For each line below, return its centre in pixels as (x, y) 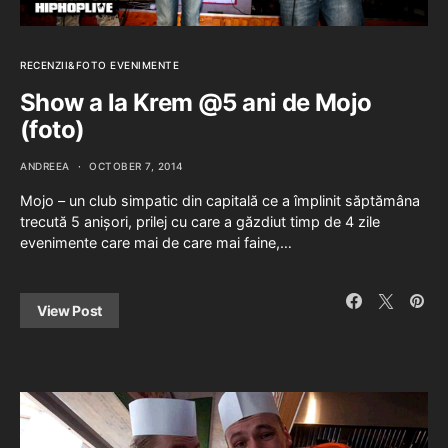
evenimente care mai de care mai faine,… (156, 242)
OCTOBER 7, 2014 (136, 165)
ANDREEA (45, 165)
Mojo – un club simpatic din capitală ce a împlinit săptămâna (220, 200)
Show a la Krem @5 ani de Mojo (196, 102)
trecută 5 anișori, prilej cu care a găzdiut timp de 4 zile (200, 221)
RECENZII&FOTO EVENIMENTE (99, 64)
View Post (69, 310)
